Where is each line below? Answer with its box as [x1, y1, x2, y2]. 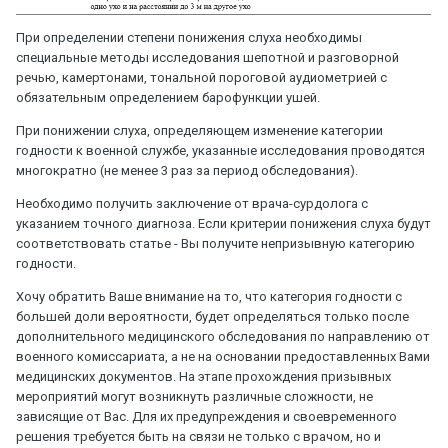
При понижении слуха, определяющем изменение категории [16, 123, 383, 139]
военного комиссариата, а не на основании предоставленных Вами [16, 349, 430, 365]
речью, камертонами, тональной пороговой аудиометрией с [16, 70, 387, 86]
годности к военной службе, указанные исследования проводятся [16, 143, 425, 159]
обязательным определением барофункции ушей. [16, 90, 320, 106]
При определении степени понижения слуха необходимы [16, 30, 362, 46]
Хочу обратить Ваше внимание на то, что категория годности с [16, 289, 402, 305]
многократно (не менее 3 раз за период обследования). [16, 163, 358, 179]
